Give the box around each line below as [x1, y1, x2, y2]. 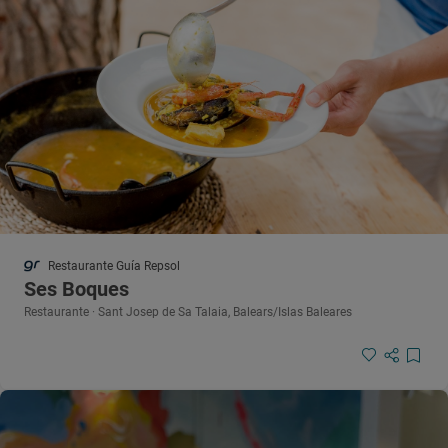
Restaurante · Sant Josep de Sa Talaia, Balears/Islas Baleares [24, 304, 352, 319]
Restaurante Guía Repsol [48, 258, 180, 273]
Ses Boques [24, 276, 129, 301]
